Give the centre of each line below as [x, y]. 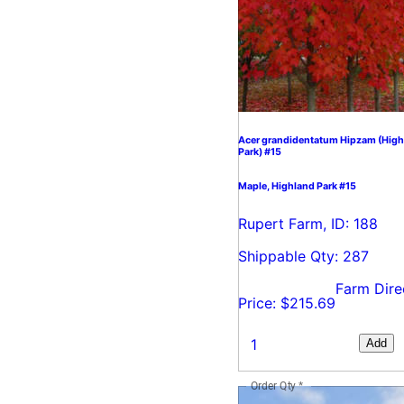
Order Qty [274, 386]
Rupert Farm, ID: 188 [308, 223]
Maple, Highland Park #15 [297, 186]
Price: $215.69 [287, 303]
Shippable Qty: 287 [303, 256]
